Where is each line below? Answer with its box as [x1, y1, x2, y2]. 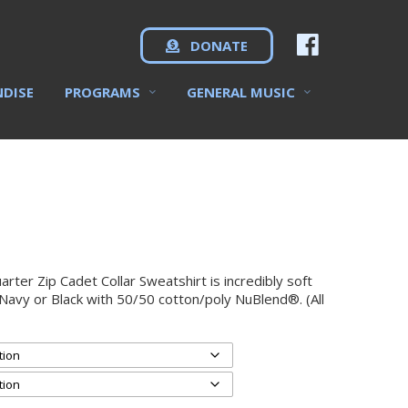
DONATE [187, 36, 248, 55]
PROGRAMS [65, 83, 140, 101]
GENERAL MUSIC [187, 83, 295, 101]
